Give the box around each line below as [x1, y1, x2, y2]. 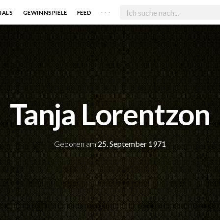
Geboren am [54, 138, 98, 148]
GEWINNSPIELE [23, 9, 67, 16]
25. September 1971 [98, 138, 166, 148]
